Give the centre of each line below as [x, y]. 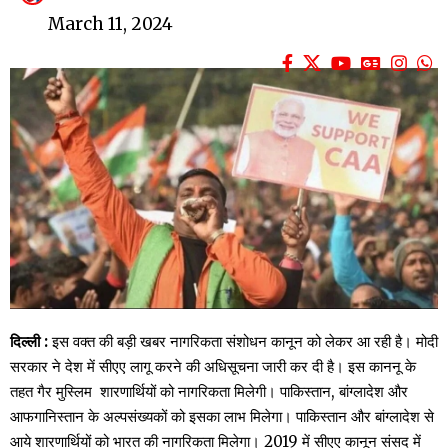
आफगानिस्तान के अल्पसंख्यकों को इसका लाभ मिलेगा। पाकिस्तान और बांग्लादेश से [222, 416]
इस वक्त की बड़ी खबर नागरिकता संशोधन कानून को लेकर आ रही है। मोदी [243, 341]
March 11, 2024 [110, 24]
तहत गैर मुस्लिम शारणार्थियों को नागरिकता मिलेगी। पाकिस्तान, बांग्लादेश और [209, 391]
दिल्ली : [29, 341]
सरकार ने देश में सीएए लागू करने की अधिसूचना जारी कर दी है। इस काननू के [213, 366]
